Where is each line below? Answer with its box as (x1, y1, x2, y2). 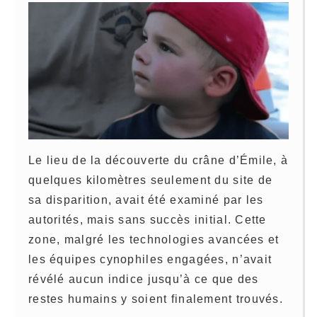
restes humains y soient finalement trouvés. (28, 292, 284, 305)
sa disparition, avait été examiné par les (28, 193, 264, 206)
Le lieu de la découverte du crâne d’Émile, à (28, 154, 289, 166)
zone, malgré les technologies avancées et (28, 233, 279, 246)
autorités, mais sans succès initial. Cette (28, 213, 267, 226)
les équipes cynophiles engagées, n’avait (28, 253, 272, 265)
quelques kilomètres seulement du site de (28, 173, 273, 186)
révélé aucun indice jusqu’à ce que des (28, 272, 259, 285)
